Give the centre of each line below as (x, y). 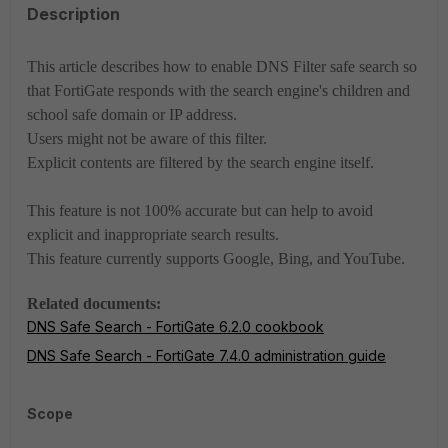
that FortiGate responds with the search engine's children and (218, 90)
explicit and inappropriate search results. (153, 234)
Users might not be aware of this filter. (147, 138)
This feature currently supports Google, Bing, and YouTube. (216, 258)
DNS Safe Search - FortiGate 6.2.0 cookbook (175, 326)
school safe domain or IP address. (132, 114)
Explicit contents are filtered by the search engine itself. (200, 162)
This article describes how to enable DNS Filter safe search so (222, 66)
